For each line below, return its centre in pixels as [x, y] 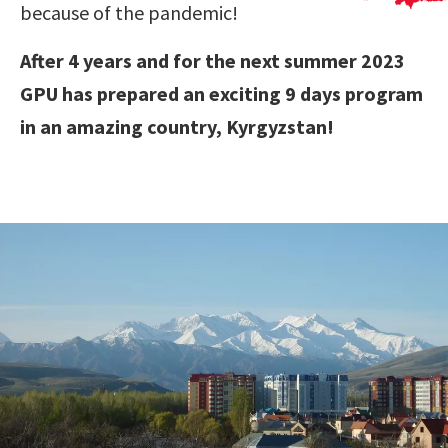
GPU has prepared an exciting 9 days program [221, 94]
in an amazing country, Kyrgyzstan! [177, 127]
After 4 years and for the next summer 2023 [212, 61]
